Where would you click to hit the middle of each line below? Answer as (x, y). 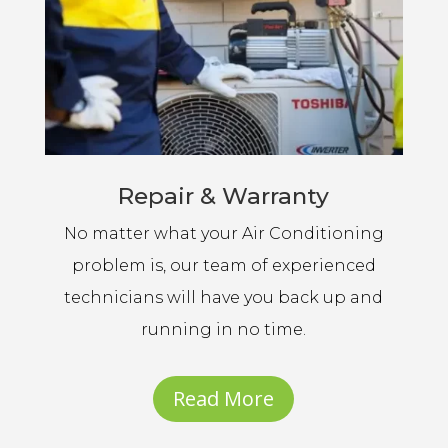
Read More (224, 399)
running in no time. (224, 330)
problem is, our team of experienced (223, 266)
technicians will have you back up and (224, 298)
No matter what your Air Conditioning (223, 234)
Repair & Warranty (224, 196)
